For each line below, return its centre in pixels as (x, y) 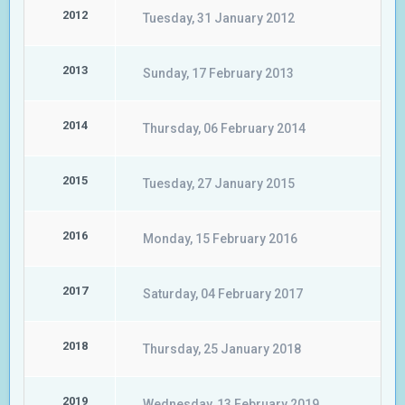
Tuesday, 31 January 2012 (219, 18)
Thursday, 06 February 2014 (224, 128)
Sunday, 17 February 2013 (218, 73)
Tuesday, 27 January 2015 (219, 184)
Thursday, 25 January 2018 (222, 349)
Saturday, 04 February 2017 (223, 294)
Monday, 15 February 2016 (220, 239)
